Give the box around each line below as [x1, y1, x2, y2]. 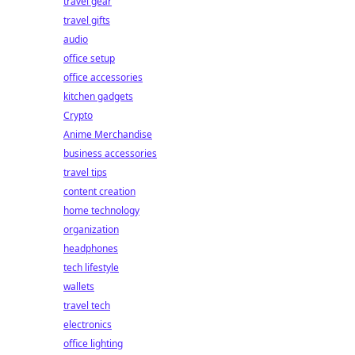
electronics [63, 318, 112, 331]
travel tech [63, 299, 110, 312]
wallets [63, 280, 94, 293]
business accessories [63, 147, 157, 160]
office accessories [63, 71, 143, 84]
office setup [63, 52, 115, 65]
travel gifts [63, 13, 110, 27]
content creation [63, 185, 136, 198]
